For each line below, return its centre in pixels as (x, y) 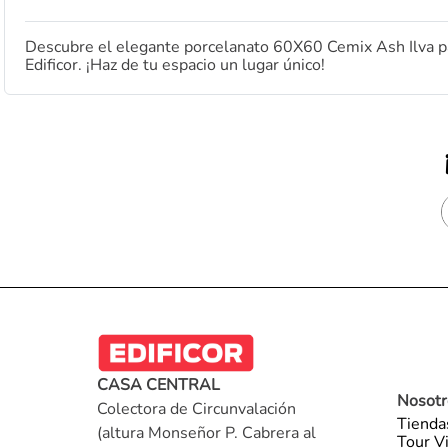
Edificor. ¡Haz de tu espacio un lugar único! (175, 65)
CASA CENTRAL (158, 385)
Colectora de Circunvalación (196, 409)
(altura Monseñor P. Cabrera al (206, 433)
